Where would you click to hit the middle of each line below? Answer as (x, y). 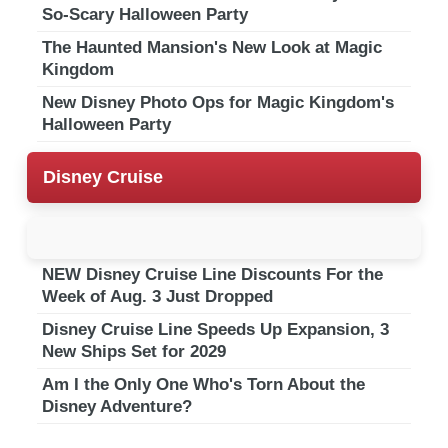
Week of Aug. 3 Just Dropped (157, 296)
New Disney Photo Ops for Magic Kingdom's (218, 102)
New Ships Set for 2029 (134, 351)
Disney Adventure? (117, 406)
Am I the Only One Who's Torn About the (203, 384)
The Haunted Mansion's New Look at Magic (212, 47)
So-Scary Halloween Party (145, 14)
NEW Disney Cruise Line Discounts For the (212, 274)
